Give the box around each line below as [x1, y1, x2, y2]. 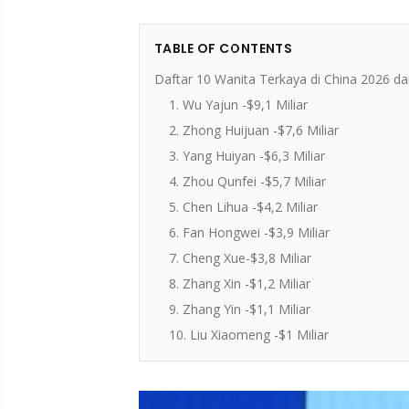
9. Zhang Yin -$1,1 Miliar [169, 300, 310, 318]
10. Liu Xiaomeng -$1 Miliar [169, 326, 329, 343]
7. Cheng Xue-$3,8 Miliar [169, 249, 311, 267]
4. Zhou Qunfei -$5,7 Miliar [169, 173, 326, 190]
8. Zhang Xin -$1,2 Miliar [169, 275, 310, 292]
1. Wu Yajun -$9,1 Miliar [169, 96, 308, 113]
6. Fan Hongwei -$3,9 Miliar [169, 224, 330, 241]
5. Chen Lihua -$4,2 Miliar [169, 198, 318, 215]
